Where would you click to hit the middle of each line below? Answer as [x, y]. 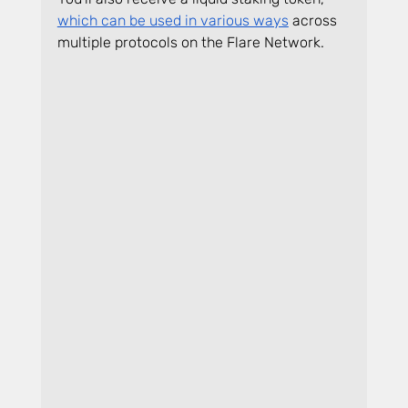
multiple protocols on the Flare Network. [190, 42]
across [314, 20]
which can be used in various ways [173, 20]
